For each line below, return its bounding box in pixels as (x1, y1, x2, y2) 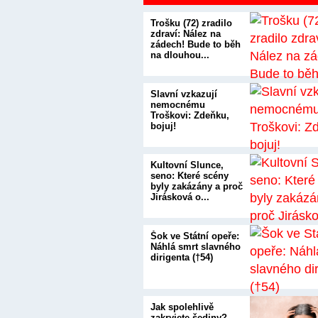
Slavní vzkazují (150, 89, 217, 99)
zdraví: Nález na (150, 28, 221, 39)
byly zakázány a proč (150, 181, 243, 192)
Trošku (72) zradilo (150, 18, 232, 28)
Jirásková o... (150, 192, 209, 202)
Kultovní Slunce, (150, 160, 224, 170)
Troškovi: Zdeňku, (150, 110, 229, 121)
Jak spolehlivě (150, 302, 214, 312)
